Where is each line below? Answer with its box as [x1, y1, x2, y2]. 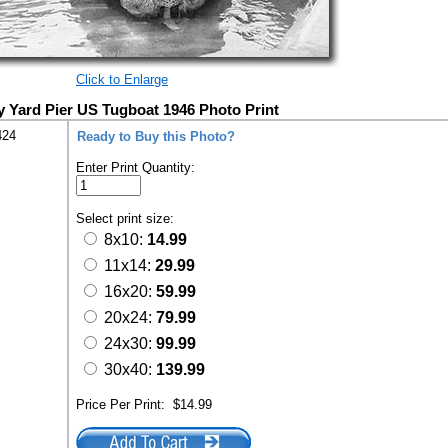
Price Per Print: [76, 397, 173, 412]
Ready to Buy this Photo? [77, 129, 235, 144]
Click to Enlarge [76, 72, 168, 87]
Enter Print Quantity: [76, 160, 195, 175]
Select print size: [76, 211, 178, 226]
